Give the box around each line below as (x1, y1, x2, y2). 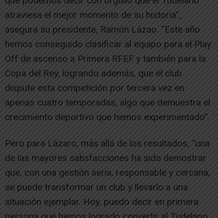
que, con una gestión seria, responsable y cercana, (5, 166, 210, 178)
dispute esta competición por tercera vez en (5, 82, 184, 93)
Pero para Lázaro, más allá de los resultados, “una (5, 137, 210, 149)
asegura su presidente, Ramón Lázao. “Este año (5, 23, 200, 35)
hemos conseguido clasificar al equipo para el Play (5, 38, 211, 50)
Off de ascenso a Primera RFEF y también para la (5, 53, 206, 64)
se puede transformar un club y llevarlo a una (5, 181, 188, 193)
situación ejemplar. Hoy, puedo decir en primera (5, 196, 199, 207)
